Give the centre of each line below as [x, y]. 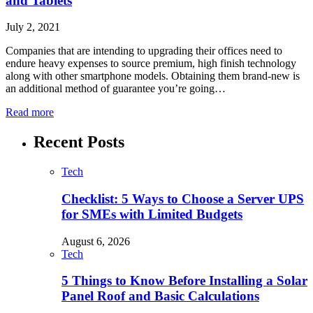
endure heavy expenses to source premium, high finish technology [151, 64]
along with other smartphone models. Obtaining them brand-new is [153, 76]
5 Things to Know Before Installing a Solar [184, 281]
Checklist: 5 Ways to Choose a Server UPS [183, 198]
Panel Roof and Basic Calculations [160, 296]
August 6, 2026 [96, 241]
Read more [30, 112]
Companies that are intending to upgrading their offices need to [144, 51]
